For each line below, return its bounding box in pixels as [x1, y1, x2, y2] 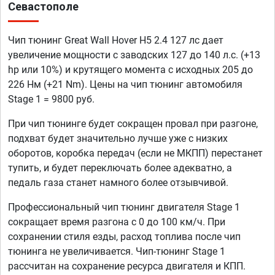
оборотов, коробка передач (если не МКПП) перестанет [8, 147, 263, 160]
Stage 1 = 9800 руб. [8, 93, 95, 106]
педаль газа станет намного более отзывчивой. [8, 177, 228, 189]
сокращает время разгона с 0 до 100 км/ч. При [8, 216, 225, 228]
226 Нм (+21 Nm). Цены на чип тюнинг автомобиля [8, 79, 242, 91]
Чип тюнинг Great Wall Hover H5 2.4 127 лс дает [8, 34, 223, 47]
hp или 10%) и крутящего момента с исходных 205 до [8, 64, 253, 76]
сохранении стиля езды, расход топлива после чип [8, 231, 241, 243]
